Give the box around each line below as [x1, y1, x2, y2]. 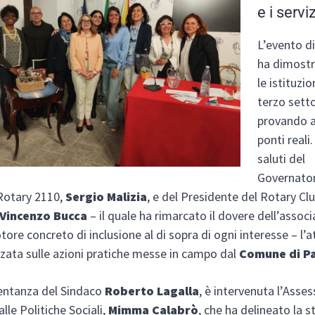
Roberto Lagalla [105, 283, 200, 300]
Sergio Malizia [65, 188, 148, 205]
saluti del [257, 150, 306, 167]
